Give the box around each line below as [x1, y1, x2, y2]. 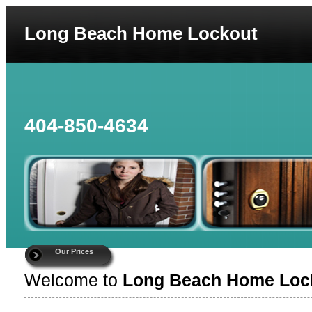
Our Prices [55, 247, 93, 256]
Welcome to [24, 270, 123, 290]
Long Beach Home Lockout [24, 23, 258, 44]
